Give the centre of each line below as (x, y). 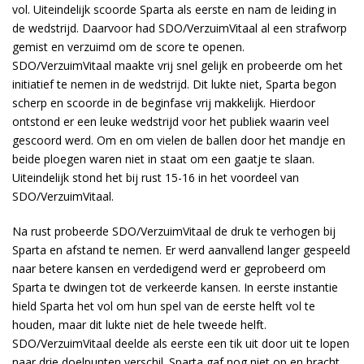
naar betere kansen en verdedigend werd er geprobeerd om (169, 269)
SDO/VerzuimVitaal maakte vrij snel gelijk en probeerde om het (178, 65)
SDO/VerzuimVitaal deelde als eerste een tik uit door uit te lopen (181, 343)
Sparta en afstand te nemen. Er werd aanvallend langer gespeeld (181, 250)
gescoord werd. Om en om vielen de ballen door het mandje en (179, 140)
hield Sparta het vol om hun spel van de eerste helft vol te (164, 306)
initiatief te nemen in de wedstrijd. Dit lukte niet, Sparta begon (174, 84)
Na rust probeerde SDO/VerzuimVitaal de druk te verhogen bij (174, 231)
